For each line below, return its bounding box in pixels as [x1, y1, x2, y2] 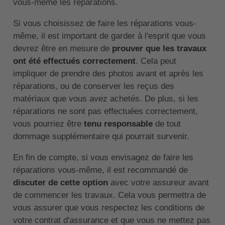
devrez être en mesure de [13, 44, 109, 54]
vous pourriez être [13, 119, 84, 129]
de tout [152, 119, 181, 129]
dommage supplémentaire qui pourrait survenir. [13, 132, 189, 142]
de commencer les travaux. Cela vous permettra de [13, 190, 206, 200]
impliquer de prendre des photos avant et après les [13, 69, 203, 79]
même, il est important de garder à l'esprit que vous [13, 31, 206, 41]
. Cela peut [135, 56, 176, 66]
